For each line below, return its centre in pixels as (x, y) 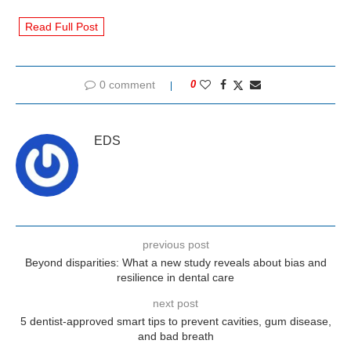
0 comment (127, 84)
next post (175, 303)
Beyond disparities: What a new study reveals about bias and (175, 262)
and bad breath (175, 336)
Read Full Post (62, 26)
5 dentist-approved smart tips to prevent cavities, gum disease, (175, 321)
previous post (175, 244)
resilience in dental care (175, 277)
